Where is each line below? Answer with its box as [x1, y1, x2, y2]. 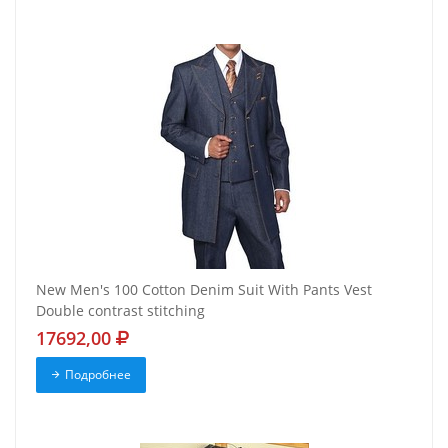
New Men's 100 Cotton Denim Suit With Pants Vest [36, 280, 372, 300]
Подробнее [64, 366, 131, 384]
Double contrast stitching [36, 301, 205, 321]
